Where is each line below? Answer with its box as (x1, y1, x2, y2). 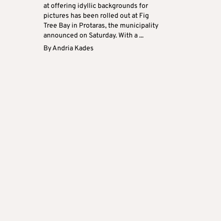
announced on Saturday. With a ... (43, 32, 144, 40)
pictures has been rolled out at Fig (43, 12, 149, 20)
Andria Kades (52, 44, 94, 53)
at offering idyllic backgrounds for (43, 2, 148, 10)
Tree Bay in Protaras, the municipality (43, 22, 158, 30)
